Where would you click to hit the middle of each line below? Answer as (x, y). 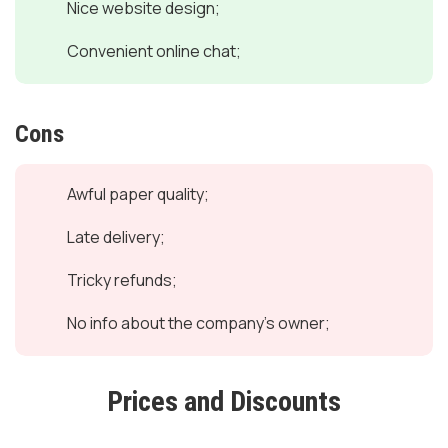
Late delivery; (116, 237)
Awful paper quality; (138, 194)
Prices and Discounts (224, 401)
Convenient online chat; (154, 51)
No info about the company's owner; (198, 323)
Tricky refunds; (122, 280)
